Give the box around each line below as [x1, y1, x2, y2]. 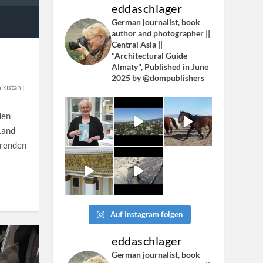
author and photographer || [112, 28, 211, 39]
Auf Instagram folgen [110, 210, 183, 220]
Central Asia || [112, 39, 163, 50]
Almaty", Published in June [112, 62, 209, 72]
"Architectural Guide [112, 50, 188, 61]
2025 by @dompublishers [112, 73, 205, 83]
